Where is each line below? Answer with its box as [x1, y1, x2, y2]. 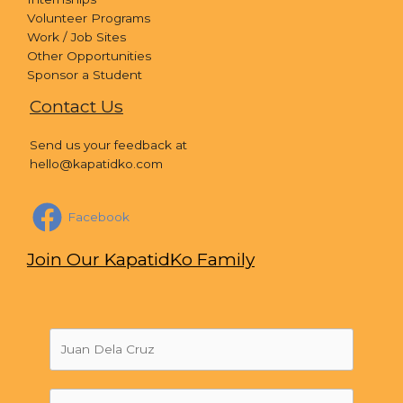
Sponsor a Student [27, 67, 142, 82]
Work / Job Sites [27, 29, 126, 44]
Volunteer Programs [27, 10, 150, 25]
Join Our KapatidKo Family [27, 248, 255, 271]
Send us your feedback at [30, 138, 187, 153]
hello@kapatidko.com [30, 157, 163, 172]
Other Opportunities [27, 48, 151, 63]
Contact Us [30, 94, 123, 117]
